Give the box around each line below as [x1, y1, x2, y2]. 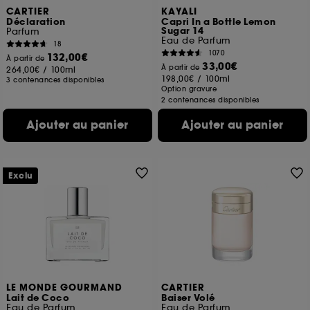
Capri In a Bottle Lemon [161, 16, 276, 28]
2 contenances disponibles [161, 95, 259, 104]
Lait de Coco [6, 292, 70, 304]
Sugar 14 [161, 25, 204, 37]
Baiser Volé [161, 292, 215, 304]
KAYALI [161, 6, 198, 18]
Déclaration [6, 16, 66, 28]
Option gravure [161, 84, 217, 93]
